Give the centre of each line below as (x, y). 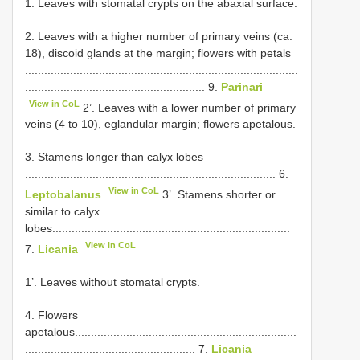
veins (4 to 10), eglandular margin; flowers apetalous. (160, 124)
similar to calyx (62, 211)
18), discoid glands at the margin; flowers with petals (158, 53)
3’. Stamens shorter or (218, 194)
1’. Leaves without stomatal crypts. (112, 282)
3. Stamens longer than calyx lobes (114, 157)
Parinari (242, 86)
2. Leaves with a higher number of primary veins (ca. (159, 36)
